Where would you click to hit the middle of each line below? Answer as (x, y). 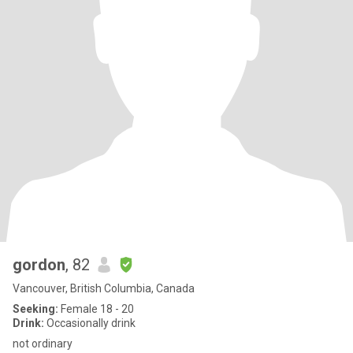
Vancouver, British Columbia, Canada (104, 288)
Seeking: (35, 309)
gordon (39, 265)
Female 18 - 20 (96, 309)
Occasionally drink (90, 323)
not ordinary (43, 344)
